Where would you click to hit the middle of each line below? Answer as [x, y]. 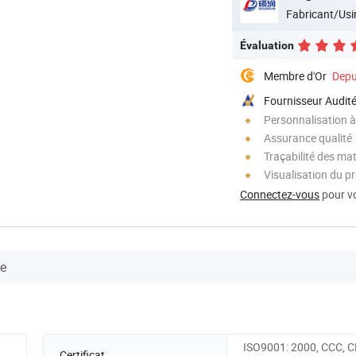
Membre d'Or [295, 75]
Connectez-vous [280, 194]
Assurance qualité [308, 137]
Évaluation [267, 45]
